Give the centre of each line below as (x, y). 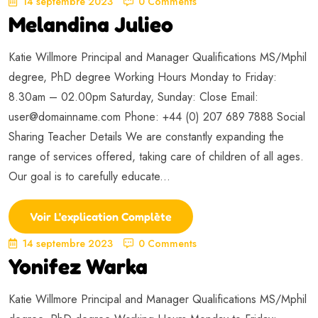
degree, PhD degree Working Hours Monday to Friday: (143, 77)
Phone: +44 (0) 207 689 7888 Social (213, 116)
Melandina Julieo (91, 24)
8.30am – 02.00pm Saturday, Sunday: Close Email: (133, 97)
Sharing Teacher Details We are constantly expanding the (146, 136)
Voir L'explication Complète (101, 216)
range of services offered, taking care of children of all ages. (156, 156)
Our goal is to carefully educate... (89, 176)
